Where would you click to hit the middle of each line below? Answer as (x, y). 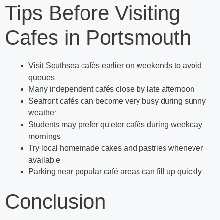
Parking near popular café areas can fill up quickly (115, 172)
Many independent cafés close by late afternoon (111, 89)
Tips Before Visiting (93, 13)
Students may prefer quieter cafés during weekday (115, 125)
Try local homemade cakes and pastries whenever (116, 148)
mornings (45, 137)
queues (41, 78)
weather (42, 113)
